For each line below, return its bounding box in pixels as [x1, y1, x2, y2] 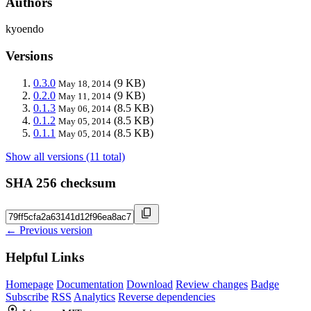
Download [126, 278, 173, 290]
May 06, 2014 [58, 103, 111, 114]
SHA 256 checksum [6, 176, 116, 191]
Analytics [74, 290, 115, 303]
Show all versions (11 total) [6, 150, 125, 162]
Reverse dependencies [118, 290, 215, 303]
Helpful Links [6, 249, 84, 264]
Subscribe [6, 290, 49, 303]
